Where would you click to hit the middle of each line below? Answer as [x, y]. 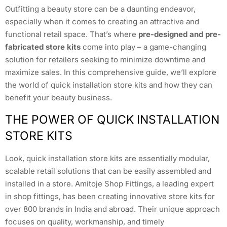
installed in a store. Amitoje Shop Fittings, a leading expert [109, 183]
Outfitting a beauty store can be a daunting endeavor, [100, 9]
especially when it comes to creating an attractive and [102, 22]
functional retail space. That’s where [72, 34]
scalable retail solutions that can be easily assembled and [108, 171]
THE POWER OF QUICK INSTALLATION [112, 119]
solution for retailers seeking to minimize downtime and [105, 60]
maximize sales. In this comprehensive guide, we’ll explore [111, 72]
